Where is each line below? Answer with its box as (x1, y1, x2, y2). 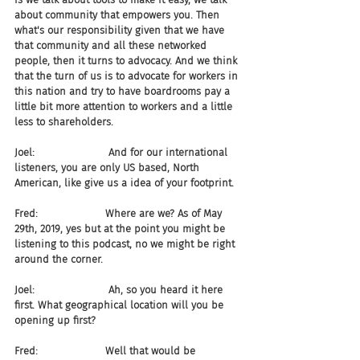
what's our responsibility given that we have (14, 24, 227, 36)
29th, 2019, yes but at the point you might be (14, 223, 228, 235)
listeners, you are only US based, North (14, 162, 202, 174)
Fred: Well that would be (14, 345, 198, 357)
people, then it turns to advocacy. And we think (14, 55, 240, 67)
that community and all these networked (14, 39, 210, 51)
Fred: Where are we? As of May (14, 207, 225, 219)
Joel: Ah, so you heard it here (14, 284, 226, 296)
